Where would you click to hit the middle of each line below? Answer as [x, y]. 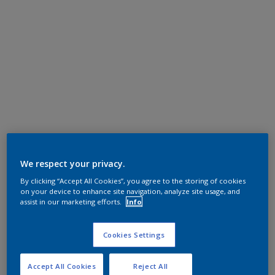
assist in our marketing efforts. [72, 202]
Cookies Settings [134, 235]
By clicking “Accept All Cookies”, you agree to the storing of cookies [133, 181]
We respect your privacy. [73, 164]
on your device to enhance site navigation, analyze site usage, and [130, 192]
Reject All [151, 266]
